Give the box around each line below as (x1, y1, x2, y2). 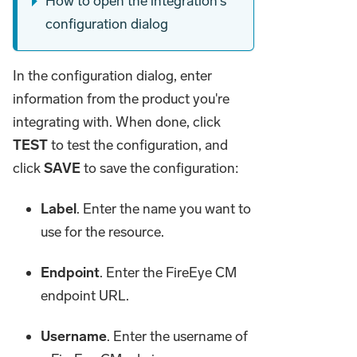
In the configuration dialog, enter (13, 67, 212, 85)
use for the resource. (41, 223, 165, 241)
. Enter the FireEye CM (100, 264, 237, 282)
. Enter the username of (107, 328, 249, 346)
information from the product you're (13, 90, 229, 108)
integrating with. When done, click (13, 113, 221, 131)
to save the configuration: (80, 159, 239, 178)
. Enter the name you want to (76, 200, 252, 218)
